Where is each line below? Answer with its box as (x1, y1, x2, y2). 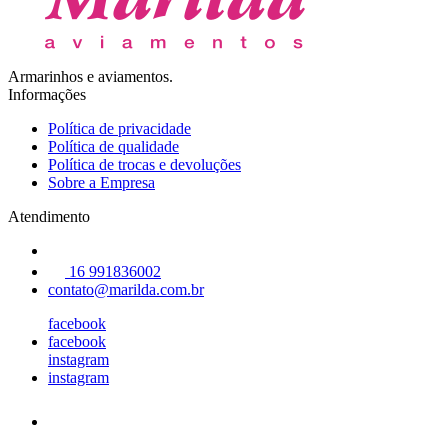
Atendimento (8, 207, 90, 225)
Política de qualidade (48, 137, 179, 155)
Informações (8, 85, 86, 103)
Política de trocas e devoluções (48, 155, 241, 173)
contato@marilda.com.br (48, 280, 204, 298)
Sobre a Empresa (48, 173, 155, 191)
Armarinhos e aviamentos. (8, 67, 173, 85)
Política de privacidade (48, 119, 191, 137)
